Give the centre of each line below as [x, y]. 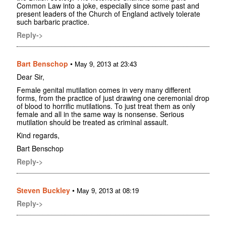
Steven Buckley [43, 190]
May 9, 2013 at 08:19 [108, 191]
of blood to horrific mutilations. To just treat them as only [106, 106]
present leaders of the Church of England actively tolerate [108, 14]
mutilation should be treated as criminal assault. [93, 122]
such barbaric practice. [53, 22]
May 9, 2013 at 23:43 [106, 64]
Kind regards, [38, 135]
